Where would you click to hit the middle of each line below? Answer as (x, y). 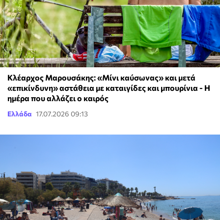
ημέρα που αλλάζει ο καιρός (58, 98)
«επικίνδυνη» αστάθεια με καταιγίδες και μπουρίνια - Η (109, 87)
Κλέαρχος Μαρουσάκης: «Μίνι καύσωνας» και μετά (101, 77)
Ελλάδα (20, 113)
